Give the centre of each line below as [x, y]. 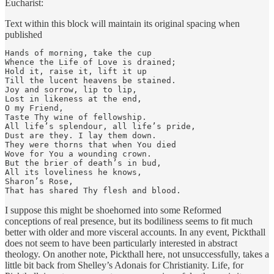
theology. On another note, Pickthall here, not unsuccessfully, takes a [137, 254]
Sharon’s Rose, [39, 181]
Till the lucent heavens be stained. [91, 80]
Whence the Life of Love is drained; [91, 62]
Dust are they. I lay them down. [81, 135]
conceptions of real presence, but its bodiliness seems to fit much [129, 221]
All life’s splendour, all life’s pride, [100, 126]
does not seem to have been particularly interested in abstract [121, 243]
